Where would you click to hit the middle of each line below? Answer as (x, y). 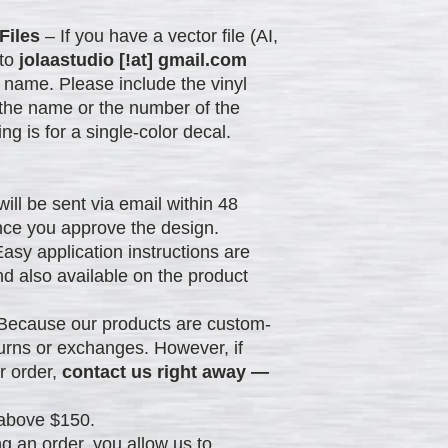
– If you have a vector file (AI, (159, 35)
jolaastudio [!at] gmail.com (133, 59)
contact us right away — (165, 371)
